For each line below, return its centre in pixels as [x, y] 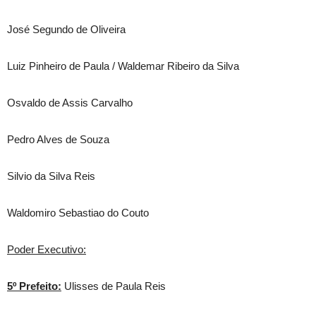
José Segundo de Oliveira [66, 29]
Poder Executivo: [47, 249]
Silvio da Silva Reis [51, 176]
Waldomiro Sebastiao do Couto [78, 213]
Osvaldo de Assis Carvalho [70, 103]
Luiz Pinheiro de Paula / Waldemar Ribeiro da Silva [123, 66]
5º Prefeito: [34, 286]
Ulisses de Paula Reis [114, 286]
